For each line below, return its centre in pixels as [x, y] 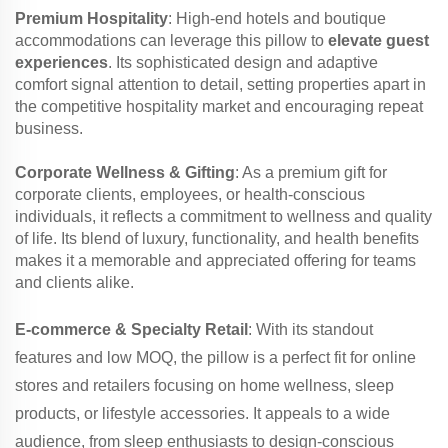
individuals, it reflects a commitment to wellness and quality [223, 217]
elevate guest [378, 41]
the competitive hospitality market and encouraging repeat [219, 107]
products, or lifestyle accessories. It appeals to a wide [202, 414]
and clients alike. [74, 283]
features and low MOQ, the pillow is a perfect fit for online [215, 358]
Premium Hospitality [91, 19]
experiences [61, 63]
